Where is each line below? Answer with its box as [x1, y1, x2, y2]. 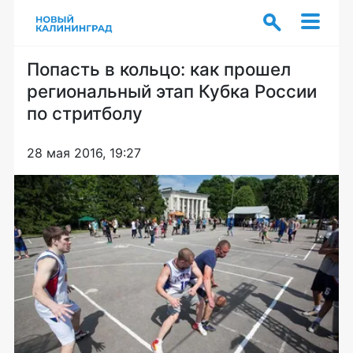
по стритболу [27, 102, 143, 124]
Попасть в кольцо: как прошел [27, 58, 291, 80]
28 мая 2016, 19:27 [27, 145, 141, 161]
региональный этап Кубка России [27, 80, 317, 102]
